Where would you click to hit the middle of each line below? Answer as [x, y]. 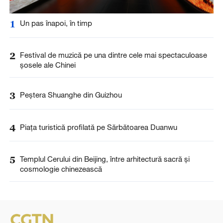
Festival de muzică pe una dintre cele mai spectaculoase [113, 55]
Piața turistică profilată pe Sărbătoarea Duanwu [98, 127]
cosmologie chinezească [61, 168]
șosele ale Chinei [48, 65]
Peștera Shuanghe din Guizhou [71, 95]
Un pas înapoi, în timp [56, 23]
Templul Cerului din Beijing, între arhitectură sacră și [105, 159]
